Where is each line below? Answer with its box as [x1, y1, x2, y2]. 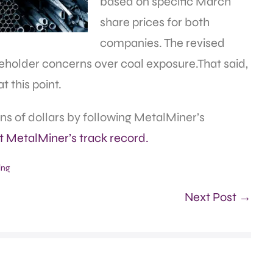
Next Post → [184, 190, 251, 205]
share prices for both [100, 15, 210, 30]
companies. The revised [100, 35, 225, 51]
